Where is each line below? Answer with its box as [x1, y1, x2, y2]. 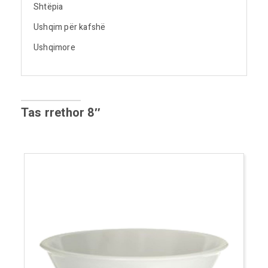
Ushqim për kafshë [33, 21, 106, 33]
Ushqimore [33, 41, 75, 54]
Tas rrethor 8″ [21, 104, 100, 121]
